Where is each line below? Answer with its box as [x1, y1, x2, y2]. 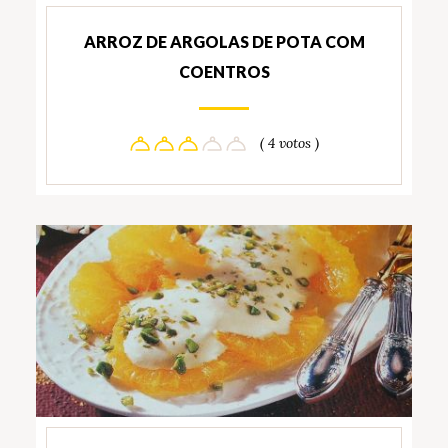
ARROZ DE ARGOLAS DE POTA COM [83, 32, 365, 52]
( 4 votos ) [259, 134, 319, 153]
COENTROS [178, 62, 270, 82]
